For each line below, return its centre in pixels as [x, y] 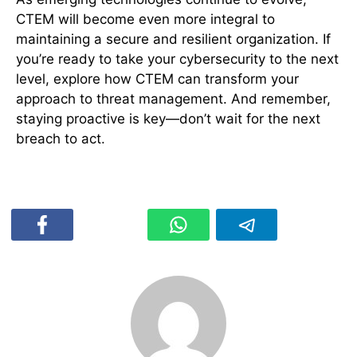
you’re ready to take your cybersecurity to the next [177, 59]
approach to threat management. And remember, [173, 99]
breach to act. [61, 139]
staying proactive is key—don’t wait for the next [168, 119]
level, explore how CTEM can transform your [157, 79]
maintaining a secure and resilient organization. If [173, 39]
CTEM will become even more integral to [145, 19]
